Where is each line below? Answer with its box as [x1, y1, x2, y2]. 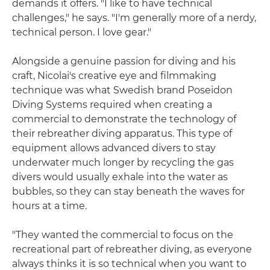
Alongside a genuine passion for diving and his [12, 55, 236, 67]
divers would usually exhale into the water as [12, 171, 228, 183]
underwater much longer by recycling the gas [12, 156, 234, 168]
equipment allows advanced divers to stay [12, 142, 216, 154]
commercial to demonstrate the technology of [12, 113, 236, 125]
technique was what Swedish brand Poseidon [12, 84, 233, 96]
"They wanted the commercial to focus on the [12, 228, 233, 240]
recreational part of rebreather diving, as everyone [12, 243, 252, 255]
